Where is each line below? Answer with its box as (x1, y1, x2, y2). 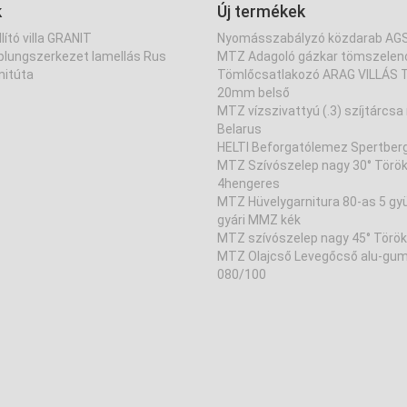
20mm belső (217, 85, 290, 100)
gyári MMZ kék (217, 213, 301, 227)
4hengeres (217, 176, 280, 191)
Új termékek (217, 2, 305, 21)
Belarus (217, 122, 262, 136)
